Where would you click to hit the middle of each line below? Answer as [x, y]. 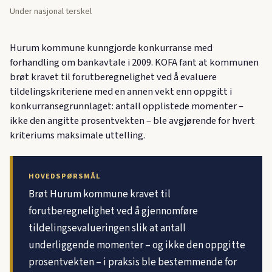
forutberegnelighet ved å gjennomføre [113, 211]
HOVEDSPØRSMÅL [64, 176]
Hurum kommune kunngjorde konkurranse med [111, 48]
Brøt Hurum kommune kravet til [99, 194]
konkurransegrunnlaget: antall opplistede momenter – [127, 107]
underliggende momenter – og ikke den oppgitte [137, 245]
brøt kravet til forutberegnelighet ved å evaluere [113, 77]
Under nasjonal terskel [51, 12]
